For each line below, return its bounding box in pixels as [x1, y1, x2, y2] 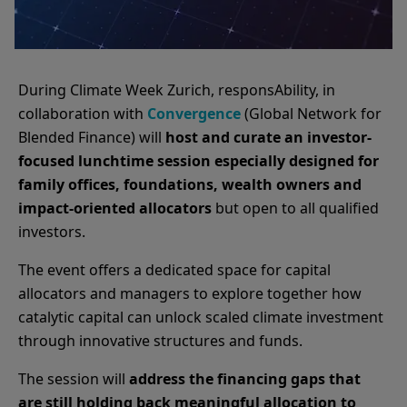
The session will [18, 369, 129, 389]
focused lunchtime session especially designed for [18, 151, 379, 171]
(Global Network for [241, 104, 382, 124]
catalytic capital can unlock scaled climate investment [18, 307, 383, 327]
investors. [18, 222, 89, 242]
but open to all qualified [212, 198, 379, 218]
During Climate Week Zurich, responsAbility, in [18, 80, 335, 100]
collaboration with [18, 104, 147, 124]
